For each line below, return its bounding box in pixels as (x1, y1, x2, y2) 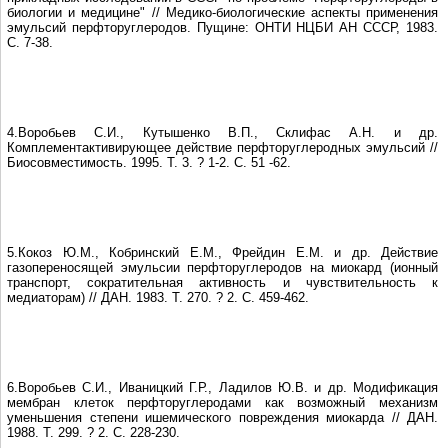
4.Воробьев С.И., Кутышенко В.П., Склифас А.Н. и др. (7, 124, 438, 140)
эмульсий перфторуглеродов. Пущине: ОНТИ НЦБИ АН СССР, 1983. (7, 19, 438, 35)
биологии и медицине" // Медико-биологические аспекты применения (7, 4, 438, 20)
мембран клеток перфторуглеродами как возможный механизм (7, 394, 438, 410)
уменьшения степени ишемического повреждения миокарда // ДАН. (7, 409, 438, 425)
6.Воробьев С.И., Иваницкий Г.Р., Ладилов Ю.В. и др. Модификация (7, 379, 438, 395)
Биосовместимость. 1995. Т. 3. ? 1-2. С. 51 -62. (7, 154, 291, 170)
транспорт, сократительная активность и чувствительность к (7, 274, 438, 290)
